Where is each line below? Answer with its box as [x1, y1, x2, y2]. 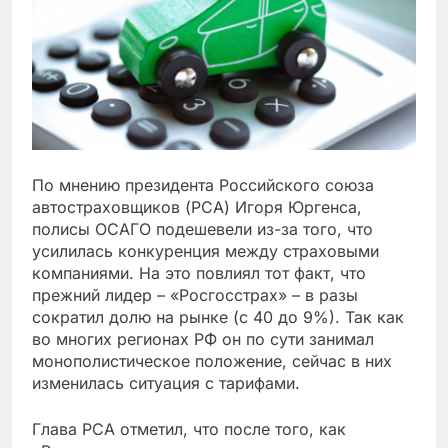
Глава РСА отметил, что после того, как [32, 418, 346, 439]
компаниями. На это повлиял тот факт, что [32, 262, 366, 283]
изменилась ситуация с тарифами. [32, 372, 300, 393]
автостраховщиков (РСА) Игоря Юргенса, [32, 196, 362, 217]
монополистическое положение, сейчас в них [32, 350, 392, 371]
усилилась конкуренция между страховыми [32, 240, 379, 261]
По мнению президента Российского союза [32, 174, 374, 195]
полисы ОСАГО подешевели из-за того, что [32, 218, 373, 239]
